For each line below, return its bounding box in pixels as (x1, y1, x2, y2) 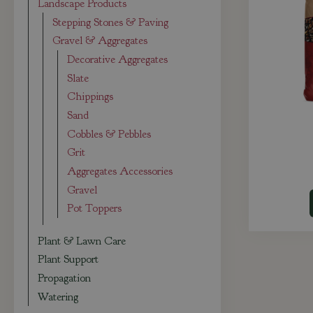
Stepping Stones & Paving (52, 15, 169, 29)
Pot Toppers (67, 201, 122, 216)
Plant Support (38, 252, 99, 267)
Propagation (38, 271, 92, 286)
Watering (38, 289, 79, 304)
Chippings (67, 89, 114, 104)
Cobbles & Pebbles (67, 126, 152, 141)
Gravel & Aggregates (52, 34, 148, 48)
